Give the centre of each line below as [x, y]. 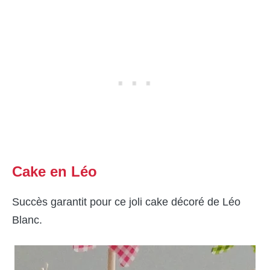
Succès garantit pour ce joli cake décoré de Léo [126, 202]
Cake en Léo [55, 172]
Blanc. [27, 220]
